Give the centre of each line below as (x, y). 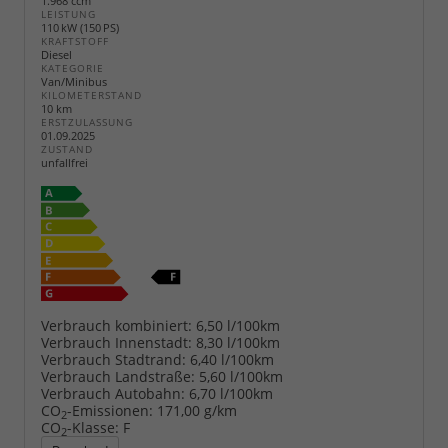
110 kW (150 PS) (80, 27)
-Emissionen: (110, 411)
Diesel (56, 54)
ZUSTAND (67, 149)
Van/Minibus (74, 81)
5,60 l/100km (241, 377)
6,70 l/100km (231, 394)
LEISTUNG (68, 14)
